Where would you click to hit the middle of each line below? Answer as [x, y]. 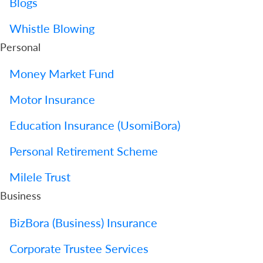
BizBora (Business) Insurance [83, 222]
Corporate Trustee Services [79, 248]
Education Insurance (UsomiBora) [95, 125]
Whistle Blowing [52, 28]
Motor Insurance [52, 100]
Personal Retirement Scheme [84, 151]
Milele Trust [40, 177]
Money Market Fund [62, 74]
